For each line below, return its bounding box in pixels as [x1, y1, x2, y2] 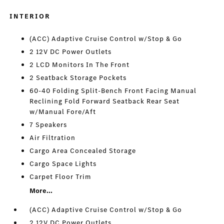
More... [29, 186, 53, 196]
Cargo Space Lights [29, 159, 97, 169]
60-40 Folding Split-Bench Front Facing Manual [29, 86, 197, 96]
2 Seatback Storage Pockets [29, 73, 127, 83]
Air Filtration [29, 133, 76, 143]
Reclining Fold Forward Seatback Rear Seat [29, 96, 180, 106]
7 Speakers [29, 120, 67, 130]
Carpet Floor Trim [29, 172, 91, 182]
